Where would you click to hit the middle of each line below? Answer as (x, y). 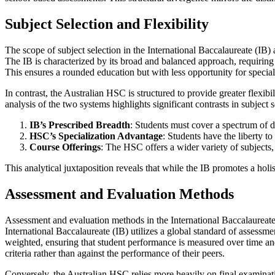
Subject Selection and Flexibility (107, 24)
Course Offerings (65, 147)
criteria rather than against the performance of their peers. (115, 253)
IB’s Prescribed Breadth (80, 125)
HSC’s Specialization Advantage (96, 136)
